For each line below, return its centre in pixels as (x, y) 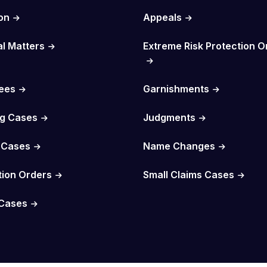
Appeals (162, 17)
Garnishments (176, 89)
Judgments (169, 117)
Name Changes (179, 146)
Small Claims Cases (188, 174)
